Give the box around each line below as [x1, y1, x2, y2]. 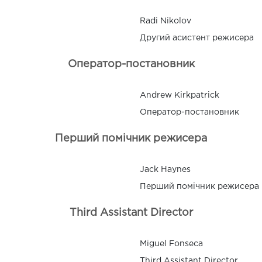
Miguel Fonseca [140, 240, 203, 247]
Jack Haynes [140, 166, 191, 173]
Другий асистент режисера [140, 34, 254, 42]
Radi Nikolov [140, 17, 191, 25]
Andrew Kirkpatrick [140, 91, 219, 99]
